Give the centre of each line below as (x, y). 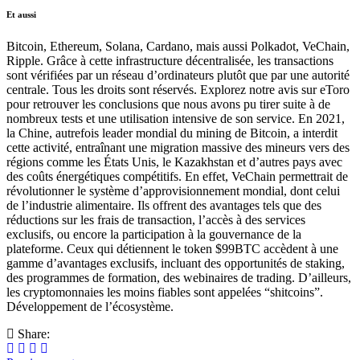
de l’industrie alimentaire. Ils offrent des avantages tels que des (164, 205)
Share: (32, 333)
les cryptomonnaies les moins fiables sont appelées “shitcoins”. (165, 292)
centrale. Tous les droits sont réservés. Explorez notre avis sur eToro (178, 89)
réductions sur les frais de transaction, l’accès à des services (156, 219)
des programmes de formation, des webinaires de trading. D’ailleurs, (179, 277)
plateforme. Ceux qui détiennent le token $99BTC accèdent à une (172, 248)
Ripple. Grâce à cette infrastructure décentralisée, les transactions (170, 60)
